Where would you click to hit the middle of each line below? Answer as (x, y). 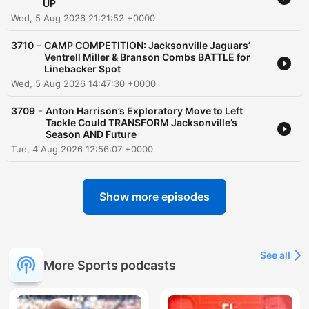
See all (275, 255)
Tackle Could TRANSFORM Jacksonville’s (141, 123)
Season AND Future (91, 134)
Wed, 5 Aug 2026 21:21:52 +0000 (83, 18)
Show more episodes (154, 197)
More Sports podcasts (110, 265)
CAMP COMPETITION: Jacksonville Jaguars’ (147, 46)
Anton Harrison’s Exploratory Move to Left (144, 111)
